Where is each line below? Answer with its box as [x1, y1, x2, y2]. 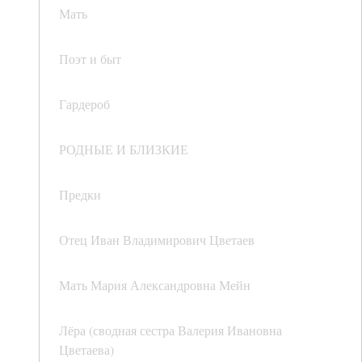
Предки [59, 186, 101, 204]
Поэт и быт [59, 50, 121, 68]
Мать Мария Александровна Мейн [59, 276, 250, 294]
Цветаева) [59, 341, 114, 359]
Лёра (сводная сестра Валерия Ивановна [59, 322, 282, 339]
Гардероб [59, 95, 110, 113]
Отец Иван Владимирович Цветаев [59, 231, 255, 249]
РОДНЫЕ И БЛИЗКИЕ [59, 141, 188, 158]
